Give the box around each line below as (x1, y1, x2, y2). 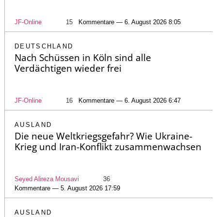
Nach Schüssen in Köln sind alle (15, 51, 151, 64)
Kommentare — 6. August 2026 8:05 (78, 18, 181, 26)
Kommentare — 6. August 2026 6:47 (78, 97, 181, 105)
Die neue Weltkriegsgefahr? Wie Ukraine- (15, 130, 192, 143)
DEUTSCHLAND (15, 43, 74, 50)
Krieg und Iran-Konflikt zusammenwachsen (15, 140, 201, 154)
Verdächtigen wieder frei (15, 62, 122, 75)
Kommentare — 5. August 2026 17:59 (15, 185, 120, 192)
